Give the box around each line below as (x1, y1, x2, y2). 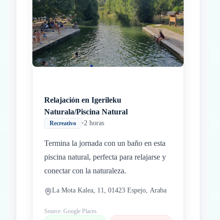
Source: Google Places (44, 208, 97, 215)
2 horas (84, 119, 104, 127)
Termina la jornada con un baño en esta (44, 139, 165, 147)
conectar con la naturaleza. (44, 166, 126, 175)
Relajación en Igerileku (44, 96, 121, 104)
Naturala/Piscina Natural (44, 108, 128, 116)
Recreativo (50, 120, 76, 127)
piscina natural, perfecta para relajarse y (44, 153, 166, 161)
